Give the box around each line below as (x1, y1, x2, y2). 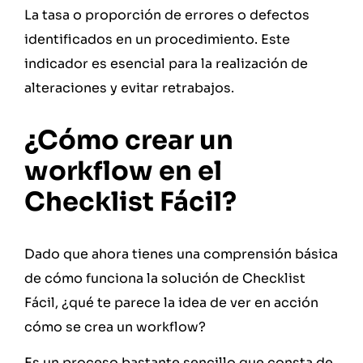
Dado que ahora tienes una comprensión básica (24, 245, 338, 263)
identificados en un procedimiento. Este (24, 31, 290, 49)
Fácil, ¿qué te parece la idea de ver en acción (24, 293, 318, 311)
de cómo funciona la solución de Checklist (24, 269, 305, 287)
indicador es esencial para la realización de (24, 55, 308, 73)
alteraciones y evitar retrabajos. (24, 79, 237, 97)
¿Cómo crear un (24, 123, 233, 156)
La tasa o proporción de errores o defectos (24, 6, 310, 24)
